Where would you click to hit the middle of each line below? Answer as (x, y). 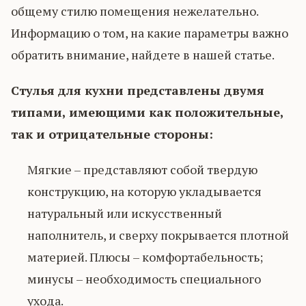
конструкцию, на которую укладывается (144, 191)
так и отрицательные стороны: (112, 134)
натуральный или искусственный (125, 213)
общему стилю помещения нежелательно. (135, 11)
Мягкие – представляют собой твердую (142, 169)
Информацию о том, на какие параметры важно (150, 32)
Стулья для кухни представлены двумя (138, 90)
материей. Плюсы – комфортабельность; (145, 256)
